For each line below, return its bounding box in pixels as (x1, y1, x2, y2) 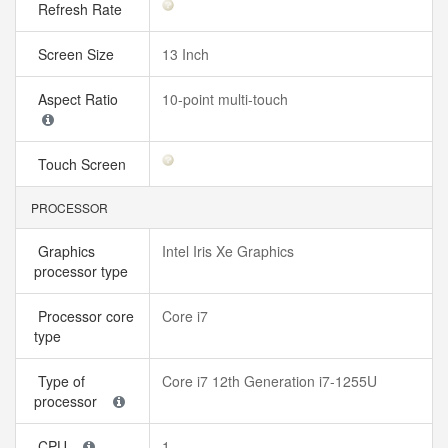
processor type (34, 261, 136, 281)
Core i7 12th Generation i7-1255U (162, 371, 377, 391)
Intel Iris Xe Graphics (162, 241, 294, 261)
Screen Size (34, 44, 122, 64)
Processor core (34, 306, 134, 326)
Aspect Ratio (34, 89, 126, 109)
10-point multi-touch (162, 89, 288, 109)
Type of (34, 371, 85, 391)
